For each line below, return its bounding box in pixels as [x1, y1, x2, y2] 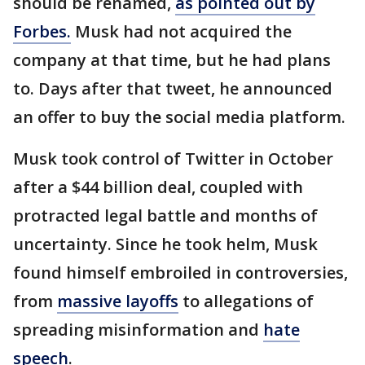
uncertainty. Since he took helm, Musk [13, 233, 318, 255]
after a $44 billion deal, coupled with [13, 176, 303, 198]
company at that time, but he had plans [13, 49, 331, 71]
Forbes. [13, 20, 71, 42]
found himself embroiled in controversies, [13, 262, 348, 284]
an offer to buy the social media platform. [13, 106, 345, 128]
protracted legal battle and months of [13, 204, 318, 226]
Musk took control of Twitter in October [13, 147, 333, 169]
